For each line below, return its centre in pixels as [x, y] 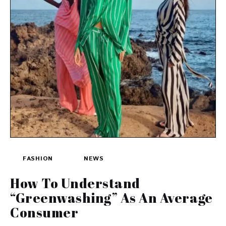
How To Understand [75, 183]
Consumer [44, 212]
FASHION [38, 158]
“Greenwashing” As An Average [111, 197]
